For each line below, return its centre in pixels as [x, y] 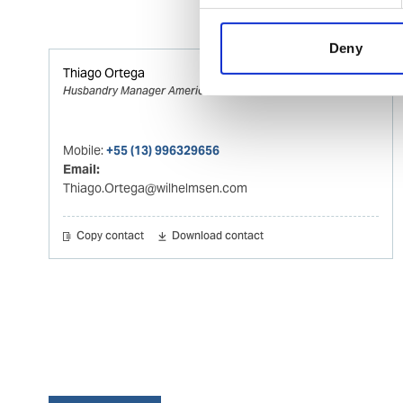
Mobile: [85, 150]
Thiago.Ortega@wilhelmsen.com [156, 188]
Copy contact [111, 236]
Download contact [217, 236]
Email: [82, 169]
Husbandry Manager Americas [140, 90]
